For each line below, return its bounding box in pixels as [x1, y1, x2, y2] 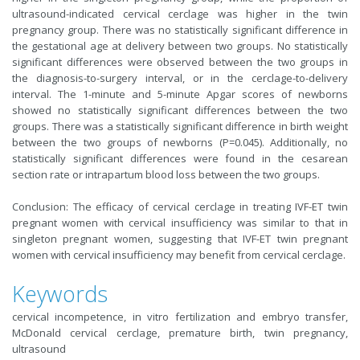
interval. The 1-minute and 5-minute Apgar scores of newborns [12, 87, 348, 101]
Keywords [12, 279, 108, 309]
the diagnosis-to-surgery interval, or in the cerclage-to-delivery [12, 71, 348, 85]
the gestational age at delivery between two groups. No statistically [12, 39, 348, 53]
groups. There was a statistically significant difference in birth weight [12, 119, 348, 133]
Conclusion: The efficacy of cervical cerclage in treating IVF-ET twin [12, 199, 348, 214]
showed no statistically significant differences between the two [12, 103, 348, 117]
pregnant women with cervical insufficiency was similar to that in [12, 215, 348, 230]
